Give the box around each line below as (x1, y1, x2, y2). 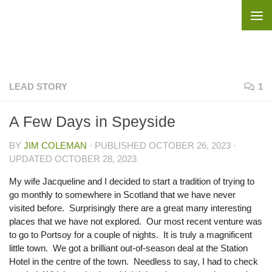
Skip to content (16, 12, 86, 22)
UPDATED (9, 154, 55, 164)
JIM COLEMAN (24, 140, 87, 151)
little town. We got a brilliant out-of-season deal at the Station (9, 243, 248, 253)
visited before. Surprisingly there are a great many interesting (9, 203, 251, 213)
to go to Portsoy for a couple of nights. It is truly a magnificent (9, 229, 252, 240)
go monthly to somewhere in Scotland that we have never (9, 189, 236, 200)
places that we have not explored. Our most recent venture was (9, 216, 262, 226)
